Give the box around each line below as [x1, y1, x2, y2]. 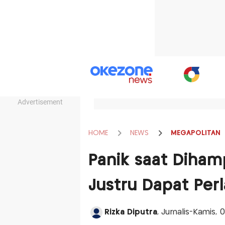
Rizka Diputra [104, 208, 157, 216]
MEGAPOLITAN [170, 129, 220, 137]
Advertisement [18, 98, 63, 106]
